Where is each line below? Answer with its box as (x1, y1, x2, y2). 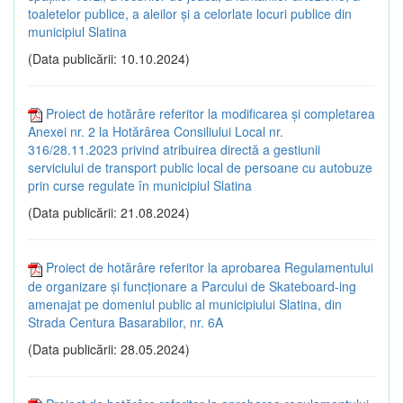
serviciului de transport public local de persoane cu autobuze (28, 158, 372, 177)
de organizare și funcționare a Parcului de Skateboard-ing (28, 276, 356, 295)
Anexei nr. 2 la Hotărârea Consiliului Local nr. (28, 122, 283, 141)
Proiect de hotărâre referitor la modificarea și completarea (46, 104, 375, 123)
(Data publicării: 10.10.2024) (28, 49, 190, 68)
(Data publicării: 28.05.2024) (28, 339, 190, 358)
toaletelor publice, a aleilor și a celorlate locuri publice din (28, 4, 352, 23)
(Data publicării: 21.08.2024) (28, 203, 190, 222)
